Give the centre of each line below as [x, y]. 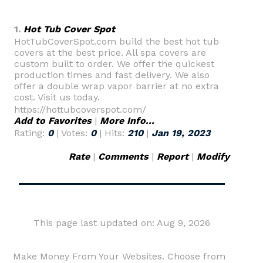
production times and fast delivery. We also [112, 75]
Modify [213, 156]
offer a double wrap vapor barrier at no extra [117, 86]
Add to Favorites [53, 121]
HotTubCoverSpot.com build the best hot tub [117, 41]
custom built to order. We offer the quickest [114, 64]
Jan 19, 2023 [181, 133]
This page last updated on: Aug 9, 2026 [122, 223]
